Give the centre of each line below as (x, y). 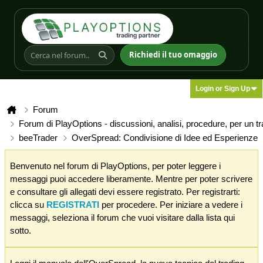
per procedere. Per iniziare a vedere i (171, 205)
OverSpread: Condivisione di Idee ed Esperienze (165, 138)
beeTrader (38, 138)
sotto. (21, 230)
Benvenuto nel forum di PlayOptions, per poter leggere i (115, 166)
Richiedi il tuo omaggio (173, 55)
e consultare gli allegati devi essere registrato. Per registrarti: (125, 192)
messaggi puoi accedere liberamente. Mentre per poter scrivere (131, 179)
